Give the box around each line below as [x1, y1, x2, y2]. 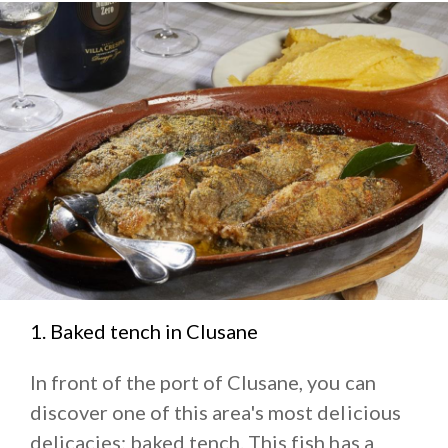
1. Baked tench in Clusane [30, 319, 258, 344]
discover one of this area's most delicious [30, 400, 401, 425]
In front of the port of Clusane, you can [30, 370, 376, 395]
